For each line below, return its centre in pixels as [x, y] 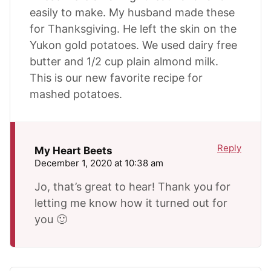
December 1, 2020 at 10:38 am [99, 163]
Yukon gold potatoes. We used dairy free [133, 45]
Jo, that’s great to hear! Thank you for [132, 186]
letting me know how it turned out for [131, 203]
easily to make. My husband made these [132, 12]
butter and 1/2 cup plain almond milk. [124, 61]
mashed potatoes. [76, 94]
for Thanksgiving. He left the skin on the [133, 28]
